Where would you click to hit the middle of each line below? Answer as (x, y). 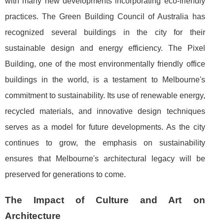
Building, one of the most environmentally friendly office (105, 64)
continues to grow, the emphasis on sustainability (105, 143)
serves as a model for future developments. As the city (105, 127)
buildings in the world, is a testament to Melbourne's (105, 79)
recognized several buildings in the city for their (105, 32)
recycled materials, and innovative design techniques (105, 111)
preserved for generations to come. (65, 174)
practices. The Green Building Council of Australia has (105, 16)
